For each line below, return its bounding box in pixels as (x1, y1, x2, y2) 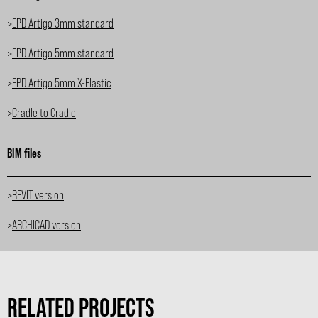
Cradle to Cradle (12, 104, 76, 121)
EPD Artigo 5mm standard (12, 45, 114, 61)
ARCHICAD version (12, 216, 81, 232)
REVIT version (12, 186, 64, 202)
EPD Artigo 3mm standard (12, 15, 114, 31)
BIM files (7, 145, 41, 161)
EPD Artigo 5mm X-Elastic (12, 75, 111, 91)
